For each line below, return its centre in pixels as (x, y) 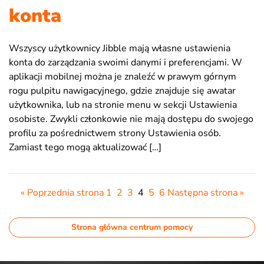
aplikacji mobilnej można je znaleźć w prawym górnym (123, 76)
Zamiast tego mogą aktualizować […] (85, 147)
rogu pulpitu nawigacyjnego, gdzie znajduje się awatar (122, 90)
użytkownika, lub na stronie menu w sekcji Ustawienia (123, 105)
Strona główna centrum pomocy (132, 227)
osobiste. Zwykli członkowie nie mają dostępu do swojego (131, 119)
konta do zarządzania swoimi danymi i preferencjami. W (126, 62)
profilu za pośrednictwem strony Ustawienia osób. (115, 133)
